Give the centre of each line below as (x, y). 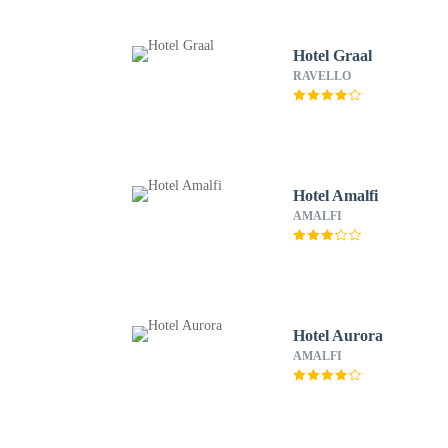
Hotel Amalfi (336, 195)
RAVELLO (322, 76)
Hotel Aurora (339, 335)
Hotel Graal (333, 55)
